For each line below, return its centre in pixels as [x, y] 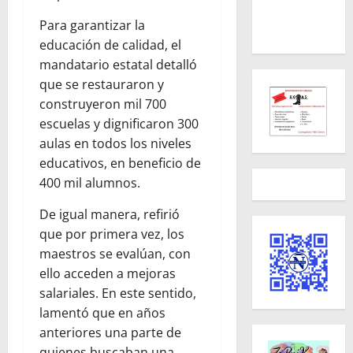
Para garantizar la [92, 26]
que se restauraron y [102, 85]
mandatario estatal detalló [118, 65]
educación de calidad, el [110, 45]
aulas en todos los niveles [115, 144]
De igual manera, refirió [110, 215]
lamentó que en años [102, 313]
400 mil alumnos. [90, 183]
